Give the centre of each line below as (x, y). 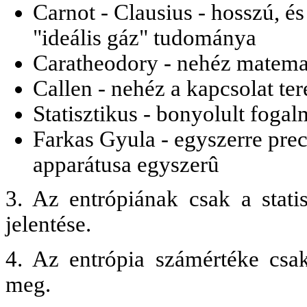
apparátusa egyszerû (126, 164)
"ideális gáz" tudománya (145, 37)
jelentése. (48, 224)
